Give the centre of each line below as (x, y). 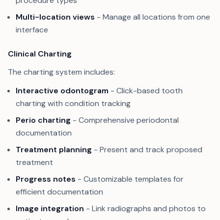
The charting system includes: (61, 72)
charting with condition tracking (73, 103)
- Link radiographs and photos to (145, 208)
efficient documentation (59, 192)
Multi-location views (55, 17)
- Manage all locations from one (152, 17)
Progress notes (46, 179)
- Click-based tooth (146, 91)
